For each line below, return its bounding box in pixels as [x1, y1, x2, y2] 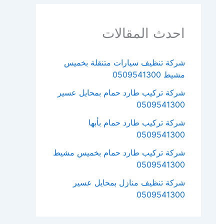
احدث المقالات [102, 25, 185, 41]
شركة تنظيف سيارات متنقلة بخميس [64, 57, 185, 68]
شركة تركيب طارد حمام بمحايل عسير [57, 87, 185, 98]
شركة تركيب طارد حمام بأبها [88, 117, 185, 128]
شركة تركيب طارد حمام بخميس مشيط [53, 147, 185, 158]
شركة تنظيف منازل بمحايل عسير [73, 177, 185, 188]
